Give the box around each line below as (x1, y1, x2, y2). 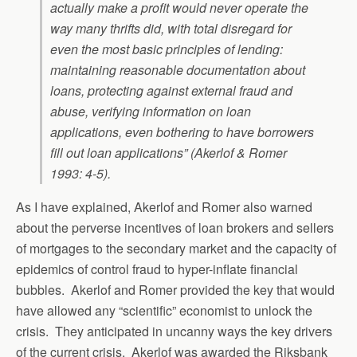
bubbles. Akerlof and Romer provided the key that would (16, 280, 335, 299)
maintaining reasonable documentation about (50, 61, 305, 79)
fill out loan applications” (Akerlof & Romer (50, 143, 287, 162)
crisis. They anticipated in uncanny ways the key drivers (16, 322, 332, 340)
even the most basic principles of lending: (50, 40, 283, 58)
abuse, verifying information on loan (50, 102, 251, 120)
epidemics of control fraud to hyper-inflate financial (16, 260, 298, 278)
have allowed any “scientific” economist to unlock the (16, 301, 312, 320)
